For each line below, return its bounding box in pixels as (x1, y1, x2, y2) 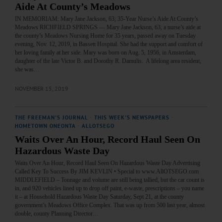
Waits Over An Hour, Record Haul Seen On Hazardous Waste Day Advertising (15, 160, 200, 167)
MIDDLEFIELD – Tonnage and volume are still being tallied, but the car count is (15, 176, 205, 184)
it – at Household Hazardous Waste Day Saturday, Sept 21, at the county (15, 193, 184, 201)
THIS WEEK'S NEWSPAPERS (94, 114, 169, 121)
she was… (15, 66, 40, 73)
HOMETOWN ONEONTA (15, 122, 76, 130)
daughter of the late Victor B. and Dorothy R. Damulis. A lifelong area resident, (15, 57, 201, 65)
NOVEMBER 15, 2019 (15, 85, 68, 93)
